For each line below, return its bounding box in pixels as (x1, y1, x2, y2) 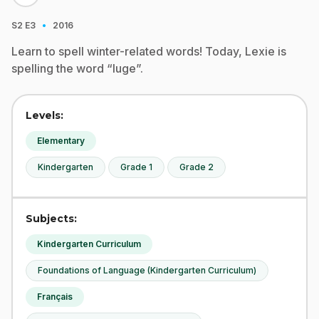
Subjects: (26, 212, 77, 225)
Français (37, 291, 73, 302)
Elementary (37, 135, 85, 146)
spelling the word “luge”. (11, 61, 143, 75)
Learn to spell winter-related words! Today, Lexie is (11, 44, 286, 58)
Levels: (26, 109, 63, 122)
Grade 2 (179, 162, 214, 172)
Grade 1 (120, 162, 152, 172)
